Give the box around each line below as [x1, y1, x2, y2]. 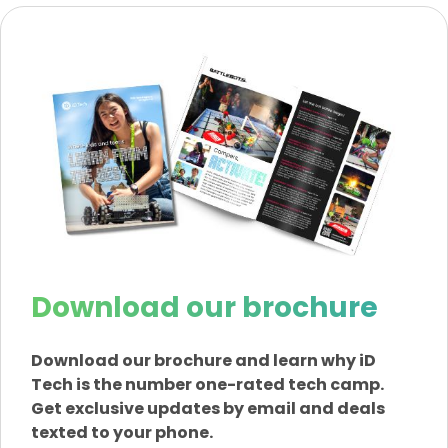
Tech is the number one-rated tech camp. [31, 373, 384, 397]
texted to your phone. [31, 421, 213, 445]
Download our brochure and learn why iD [31, 349, 376, 373]
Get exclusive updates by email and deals [31, 397, 385, 421]
